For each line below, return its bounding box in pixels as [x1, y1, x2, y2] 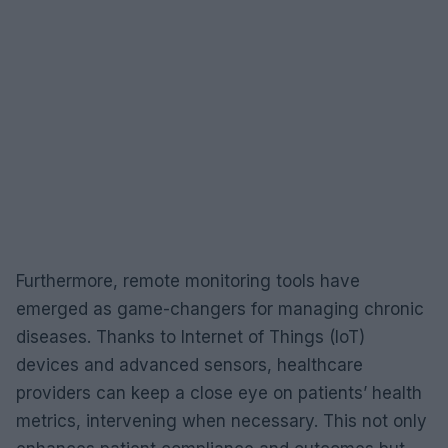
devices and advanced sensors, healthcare [16, 354, 363, 375]
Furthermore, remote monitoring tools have [16, 270, 360, 291]
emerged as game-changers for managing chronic [16, 298, 424, 319]
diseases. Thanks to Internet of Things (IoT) [16, 326, 365, 347]
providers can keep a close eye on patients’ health [16, 382, 422, 403]
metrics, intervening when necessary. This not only [16, 410, 427, 431]
